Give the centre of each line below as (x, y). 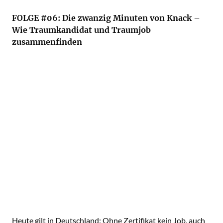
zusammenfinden (47, 42)
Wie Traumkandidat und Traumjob (81, 30)
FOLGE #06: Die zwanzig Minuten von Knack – (106, 18)
